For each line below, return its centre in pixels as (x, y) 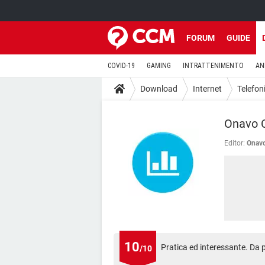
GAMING (159, 66)
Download (159, 88)
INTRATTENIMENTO (213, 66)
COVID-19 (121, 66)
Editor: (235, 143)
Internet (207, 88)
